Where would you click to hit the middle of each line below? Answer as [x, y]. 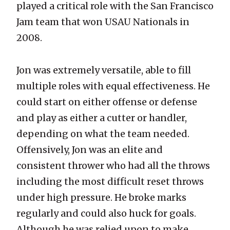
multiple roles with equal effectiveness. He [113, 86]
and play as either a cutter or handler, [102, 118]
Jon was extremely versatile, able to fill [104, 70]
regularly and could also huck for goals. [106, 214]
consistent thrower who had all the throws [113, 166]
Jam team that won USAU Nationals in [103, 22]
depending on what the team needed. [103, 134]
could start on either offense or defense [107, 102]
